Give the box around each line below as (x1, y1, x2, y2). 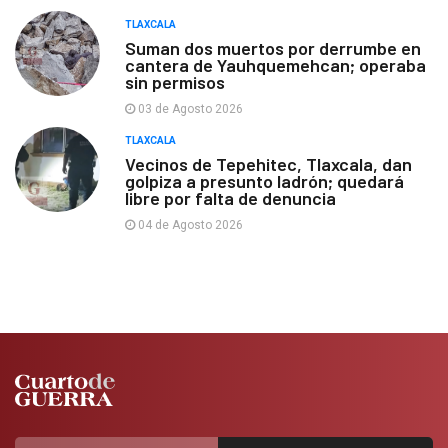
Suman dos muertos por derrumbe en (125, 37, 421, 60)
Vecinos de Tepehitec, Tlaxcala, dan (125, 153, 412, 176)
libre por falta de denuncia (125, 187, 336, 210)
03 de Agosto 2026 (135, 102, 243, 117)
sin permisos (125, 71, 225, 94)
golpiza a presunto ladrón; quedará (125, 170, 404, 193)
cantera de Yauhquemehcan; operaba (125, 54, 426, 77)
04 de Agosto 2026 (135, 218, 243, 233)
